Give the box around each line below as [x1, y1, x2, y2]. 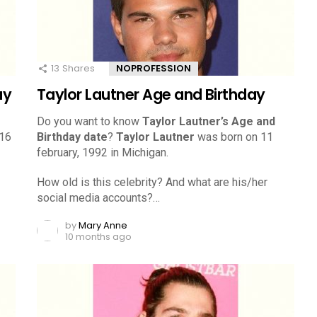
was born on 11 [195, 129, 273, 144]
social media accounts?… [37, 190, 160, 204]
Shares [62, 61, 95, 75]
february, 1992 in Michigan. [37, 145, 168, 159]
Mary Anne [79, 218, 127, 232]
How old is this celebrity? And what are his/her [37, 175, 267, 189]
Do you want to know [37, 114, 142, 128]
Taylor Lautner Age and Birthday [37, 83, 265, 105]
